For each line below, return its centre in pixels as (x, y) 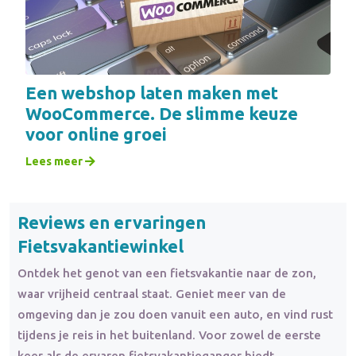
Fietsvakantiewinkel (101, 246)
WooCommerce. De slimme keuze (162, 114)
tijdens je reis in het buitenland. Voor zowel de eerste (169, 335)
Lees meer (55, 162)
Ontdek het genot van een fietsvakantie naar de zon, (167, 273)
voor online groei (96, 134)
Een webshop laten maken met (152, 93)
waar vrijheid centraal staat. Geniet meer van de (152, 293)
